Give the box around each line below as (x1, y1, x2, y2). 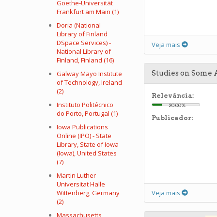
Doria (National (57, 21, 101, 30)
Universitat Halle (57, 180, 105, 188)
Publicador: (152, 114, 193, 122)
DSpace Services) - (57, 38, 111, 47)
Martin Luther (57, 171, 96, 180)
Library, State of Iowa (57, 140, 119, 149)
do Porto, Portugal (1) (57, 109, 118, 118)
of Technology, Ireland (57, 78, 122, 87)
